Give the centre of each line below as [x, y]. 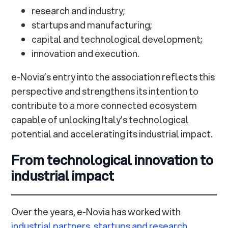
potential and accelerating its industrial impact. [112, 134]
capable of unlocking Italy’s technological [100, 120]
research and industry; [78, 11]
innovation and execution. [85, 54]
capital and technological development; [117, 39]
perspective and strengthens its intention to [105, 91]
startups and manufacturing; [92, 25]
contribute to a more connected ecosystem [104, 106]
